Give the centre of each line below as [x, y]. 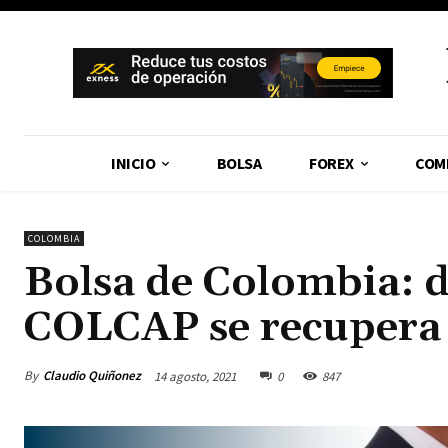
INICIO [133, 163]
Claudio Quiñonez [92, 376]
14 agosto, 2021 [195, 376]
